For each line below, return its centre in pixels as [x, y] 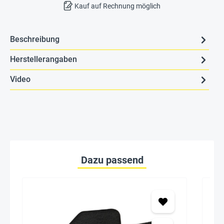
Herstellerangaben [43, 59]
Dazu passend [112, 160]
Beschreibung [35, 39]
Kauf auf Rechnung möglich [117, 6]
